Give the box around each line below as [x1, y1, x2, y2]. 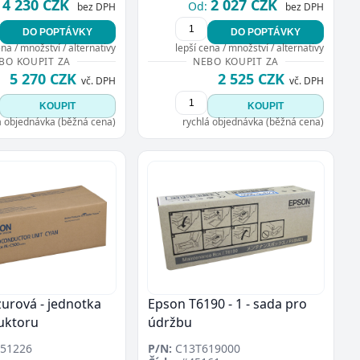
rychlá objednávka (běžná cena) [182, 115, 324, 129]
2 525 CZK [218, 69, 284, 89]
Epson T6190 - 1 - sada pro [148, 294, 307, 313]
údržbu [148, 313, 192, 331]
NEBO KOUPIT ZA [192, 55, 280, 69]
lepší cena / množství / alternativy [175, 41, 324, 55]
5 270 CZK [10, 69, 76, 89]
